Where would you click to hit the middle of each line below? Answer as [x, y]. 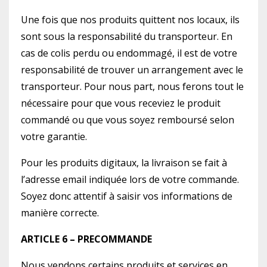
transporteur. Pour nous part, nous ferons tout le [132, 86]
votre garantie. [54, 136]
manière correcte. [60, 213]
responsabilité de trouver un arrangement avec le [132, 70]
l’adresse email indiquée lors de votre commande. [130, 179]
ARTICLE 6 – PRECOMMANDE [88, 239]
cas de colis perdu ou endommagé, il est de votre [129, 53]
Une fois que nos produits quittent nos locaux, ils [130, 20]
